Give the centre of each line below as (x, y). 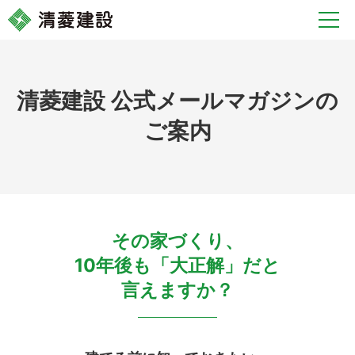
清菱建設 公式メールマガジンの (177, 100)
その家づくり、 (177, 241)
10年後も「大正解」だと (177, 266)
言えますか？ (177, 290)
